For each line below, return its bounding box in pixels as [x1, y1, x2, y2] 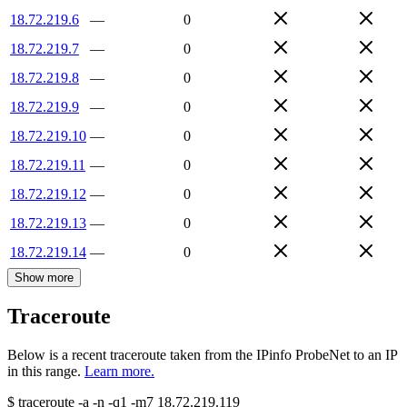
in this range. [7, 363, 81, 380]
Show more [15, 270, 74, 284]
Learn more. [84, 363, 154, 380]
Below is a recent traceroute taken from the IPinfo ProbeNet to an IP [7, 347, 397, 363]
